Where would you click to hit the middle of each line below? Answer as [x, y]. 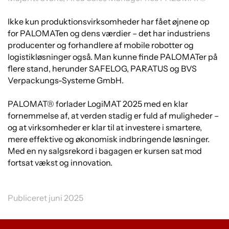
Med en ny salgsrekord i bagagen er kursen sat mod [105, 151]
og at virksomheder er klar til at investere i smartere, [105, 127]
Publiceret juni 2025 [45, 198]
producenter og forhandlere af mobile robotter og [101, 45]
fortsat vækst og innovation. [60, 163]
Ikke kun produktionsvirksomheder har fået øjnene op [109, 21]
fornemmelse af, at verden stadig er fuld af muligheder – [113, 116]
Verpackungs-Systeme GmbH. [66, 80]
